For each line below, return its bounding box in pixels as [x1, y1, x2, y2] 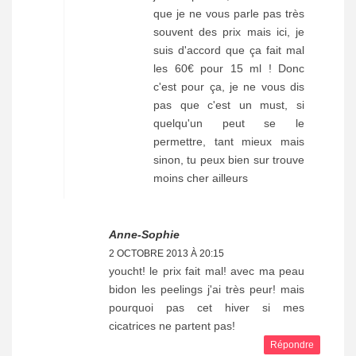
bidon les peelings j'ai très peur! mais [109, 283, 304, 296]
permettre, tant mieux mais [153, 135, 304, 149]
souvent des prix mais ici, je [153, 25, 304, 39]
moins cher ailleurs [153, 172, 248, 185]
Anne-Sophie [109, 228, 180, 242]
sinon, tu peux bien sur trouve [153, 153, 304, 167]
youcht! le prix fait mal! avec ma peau [109, 265, 304, 278]
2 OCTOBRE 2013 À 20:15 [109, 248, 224, 260]
